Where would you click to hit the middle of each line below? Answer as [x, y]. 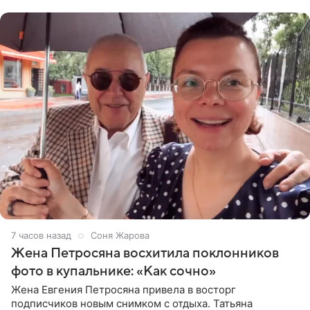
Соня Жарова [120, 235]
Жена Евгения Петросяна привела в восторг [124, 289]
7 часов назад [41, 235]
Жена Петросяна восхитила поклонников [145, 253]
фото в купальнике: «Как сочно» [113, 271]
